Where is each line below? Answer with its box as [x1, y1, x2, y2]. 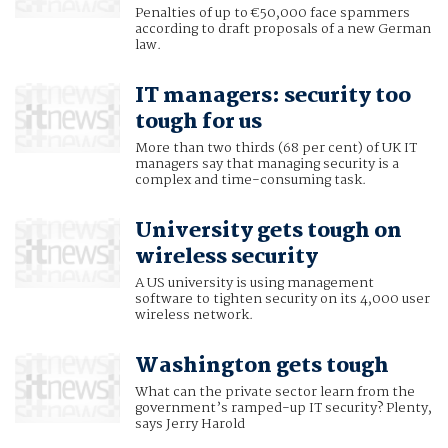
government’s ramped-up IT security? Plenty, [134, 397, 432, 420]
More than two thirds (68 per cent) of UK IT [134, 137, 417, 160]
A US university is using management [134, 272, 374, 295]
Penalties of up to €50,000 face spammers [134, 2, 410, 25]
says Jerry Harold [134, 413, 245, 436]
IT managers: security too [134, 79, 411, 114]
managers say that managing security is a [134, 153, 399, 176]
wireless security [134, 240, 318, 275]
